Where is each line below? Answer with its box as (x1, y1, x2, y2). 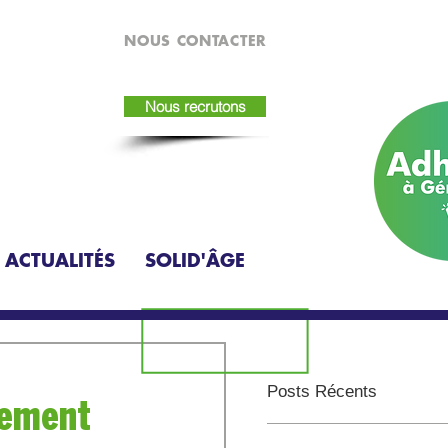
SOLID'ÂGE (144, 246, 245, 273)
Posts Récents (267, 382, 377, 401)
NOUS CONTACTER (124, 30, 267, 51)
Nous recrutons (144, 97, 246, 116)
